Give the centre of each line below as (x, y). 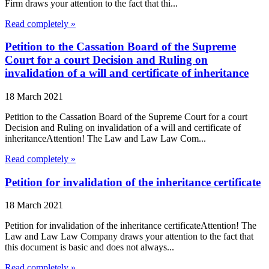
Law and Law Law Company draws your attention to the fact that (129, 237)
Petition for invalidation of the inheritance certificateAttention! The (131, 226)
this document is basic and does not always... (89, 247)
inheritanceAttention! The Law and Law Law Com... (105, 139)
